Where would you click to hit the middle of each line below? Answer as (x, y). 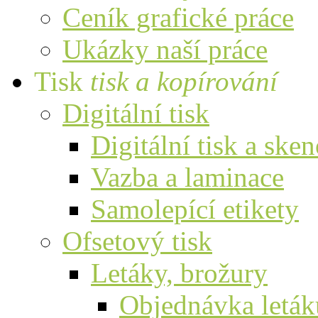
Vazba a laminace (187, 177)
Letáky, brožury (179, 273)
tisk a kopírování (184, 81)
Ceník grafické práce (178, 17)
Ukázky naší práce (165, 49)
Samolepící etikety (195, 209)
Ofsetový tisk (137, 241)
